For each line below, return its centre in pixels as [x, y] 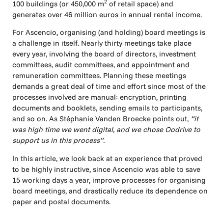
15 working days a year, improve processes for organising [109, 180]
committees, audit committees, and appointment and [101, 65]
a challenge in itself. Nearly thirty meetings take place [102, 43]
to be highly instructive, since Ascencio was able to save [106, 169]
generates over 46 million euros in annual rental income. [107, 14]
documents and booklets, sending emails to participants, [107, 108]
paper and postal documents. [61, 201]
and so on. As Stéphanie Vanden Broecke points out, [101, 119]
